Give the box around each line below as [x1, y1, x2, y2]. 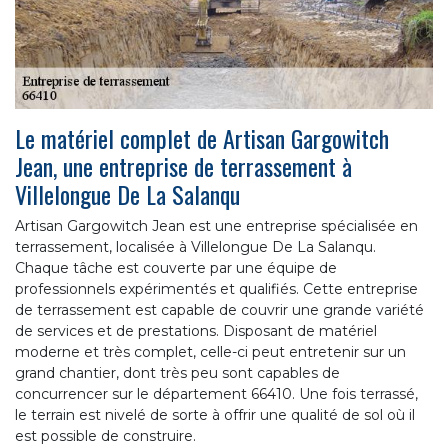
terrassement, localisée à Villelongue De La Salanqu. [15, 237, 376, 256]
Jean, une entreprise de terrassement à [15, 147, 352, 184]
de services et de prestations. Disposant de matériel [15, 321, 377, 340]
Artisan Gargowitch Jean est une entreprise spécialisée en [15, 216, 418, 235]
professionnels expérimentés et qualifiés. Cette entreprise [15, 279, 418, 298]
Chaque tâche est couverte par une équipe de [15, 258, 337, 277]
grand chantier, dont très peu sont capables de [15, 363, 340, 382]
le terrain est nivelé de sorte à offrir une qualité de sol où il [15, 405, 415, 424]
